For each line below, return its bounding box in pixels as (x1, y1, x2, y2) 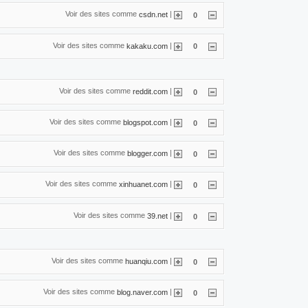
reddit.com (133, 87, 168, 96)
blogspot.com (123, 118, 168, 126)
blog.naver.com (117, 287, 168, 296)
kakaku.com (126, 41, 168, 50)
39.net (147, 211, 168, 220)
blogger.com (127, 148, 168, 157)
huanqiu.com (125, 256, 168, 265)
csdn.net (139, 10, 168, 19)
